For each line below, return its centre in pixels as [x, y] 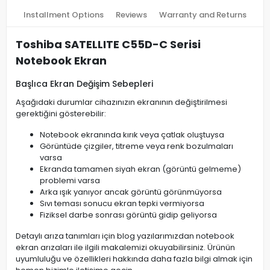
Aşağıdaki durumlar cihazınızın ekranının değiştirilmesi [121, 102]
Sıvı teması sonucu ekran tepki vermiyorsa [122, 203]
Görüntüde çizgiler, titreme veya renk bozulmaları [137, 146]
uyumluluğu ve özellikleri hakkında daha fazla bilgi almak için [134, 259]
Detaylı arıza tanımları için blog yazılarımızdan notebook [125, 236]
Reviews [131, 15]
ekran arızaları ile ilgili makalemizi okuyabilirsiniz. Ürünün [125, 247]
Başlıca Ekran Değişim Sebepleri [84, 84]
